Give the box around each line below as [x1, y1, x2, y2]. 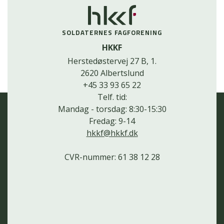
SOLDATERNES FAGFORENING [62, 26, 162, 39]
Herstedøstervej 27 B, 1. [67, 55, 156, 67]
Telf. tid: [97, 91, 127, 103]
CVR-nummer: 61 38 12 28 [64, 151, 160, 163]
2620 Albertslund [80, 67, 144, 79]
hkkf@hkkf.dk [86, 127, 138, 139]
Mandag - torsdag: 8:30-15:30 [57, 103, 166, 115]
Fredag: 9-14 [89, 115, 135, 127]
